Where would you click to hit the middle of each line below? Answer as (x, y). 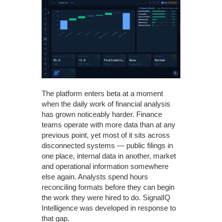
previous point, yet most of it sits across (106, 135)
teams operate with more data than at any (109, 124)
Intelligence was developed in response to (109, 208)
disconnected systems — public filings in (107, 145)
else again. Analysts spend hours (95, 176)
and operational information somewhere (105, 166)
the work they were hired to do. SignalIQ (106, 197)
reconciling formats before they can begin (108, 187)
